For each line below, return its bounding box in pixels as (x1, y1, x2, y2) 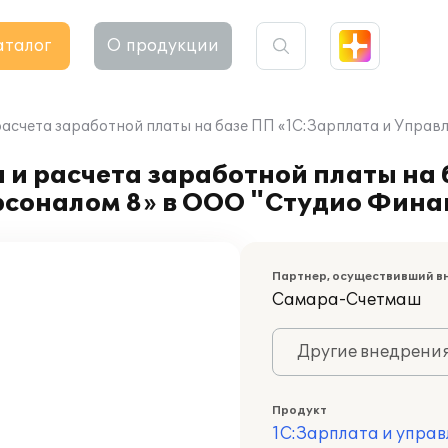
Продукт (272, 404, 327, 417)
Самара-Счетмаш (272, 290, 422, 310)
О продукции (107, 36, 219, 56)
